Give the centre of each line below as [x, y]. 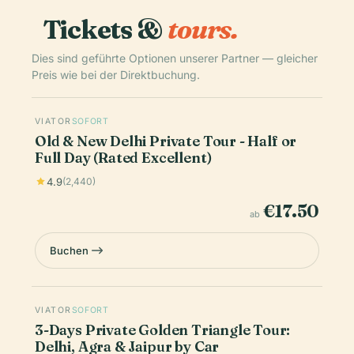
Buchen [69, 250]
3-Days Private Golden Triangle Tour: [162, 330]
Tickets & [105, 29]
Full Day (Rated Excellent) [124, 157]
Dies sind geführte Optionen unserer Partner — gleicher [175, 58]
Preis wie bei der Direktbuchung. [116, 74]
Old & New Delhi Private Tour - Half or [166, 141]
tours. [203, 29]
